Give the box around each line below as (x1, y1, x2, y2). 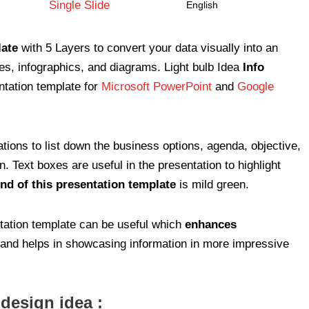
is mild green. (176, 177, 249, 191)
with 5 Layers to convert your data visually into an (18, 41, 278, 54)
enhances (185, 217, 237, 231)
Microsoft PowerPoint (101, 80, 212, 93)
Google (237, 80, 274, 93)
